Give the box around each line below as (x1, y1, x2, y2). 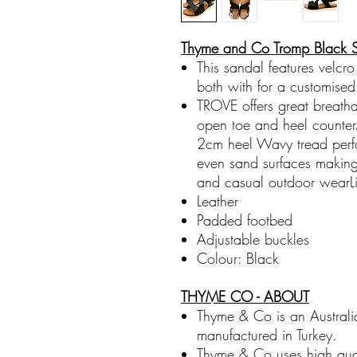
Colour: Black (197, 249, 279, 268)
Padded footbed (197, 210, 292, 229)
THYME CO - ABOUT (181, 287, 309, 306)
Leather (197, 191, 238, 210)
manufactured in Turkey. (197, 325, 337, 344)
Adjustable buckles (197, 229, 309, 249)
